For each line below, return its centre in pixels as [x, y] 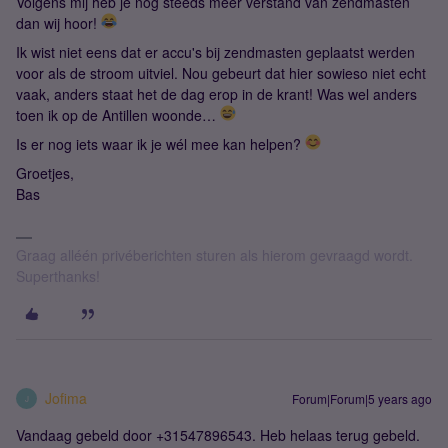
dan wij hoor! [58, 23]
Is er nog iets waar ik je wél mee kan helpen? [160, 144]
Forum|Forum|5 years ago [362, 398]
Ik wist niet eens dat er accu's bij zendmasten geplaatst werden [215, 52]
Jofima [66, 398]
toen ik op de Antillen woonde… [118, 115]
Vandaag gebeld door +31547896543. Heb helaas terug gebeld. [218, 435]
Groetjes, [47, 173]
